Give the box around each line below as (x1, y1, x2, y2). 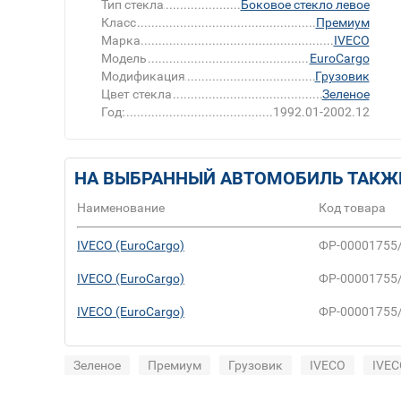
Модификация (101, 69, 185, 84)
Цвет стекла (101, 87, 172, 102)
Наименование (77, 200, 165, 216)
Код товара (319, 200, 386, 216)
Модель (101, 51, 147, 66)
